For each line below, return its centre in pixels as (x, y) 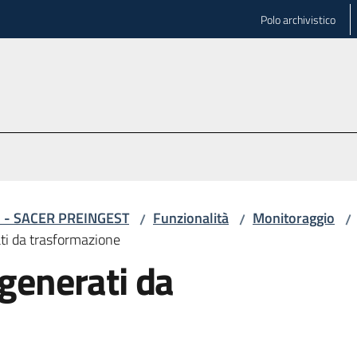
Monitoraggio (294, 218)
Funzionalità (191, 218)
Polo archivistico (298, 19)
